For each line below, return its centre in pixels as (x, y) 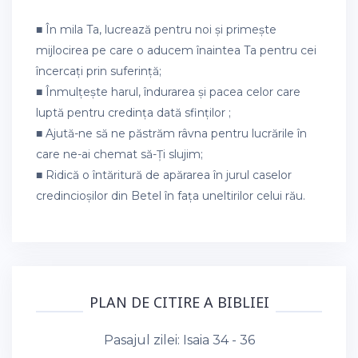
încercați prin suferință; (99, 72)
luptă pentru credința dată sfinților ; (133, 113)
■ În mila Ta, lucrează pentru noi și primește (156, 30)
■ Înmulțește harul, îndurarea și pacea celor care (168, 92)
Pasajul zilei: (143, 340)
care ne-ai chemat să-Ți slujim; (119, 155)
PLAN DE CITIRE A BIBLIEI (179, 302)
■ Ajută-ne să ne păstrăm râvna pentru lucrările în (171, 134)
